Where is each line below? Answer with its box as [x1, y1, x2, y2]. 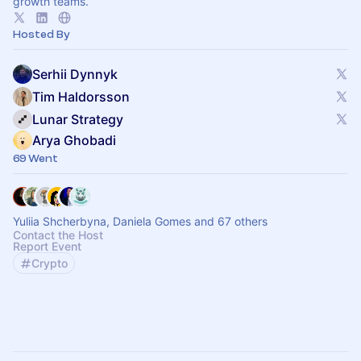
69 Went [13, 152, 58, 164]
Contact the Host [13, 228, 103, 242]
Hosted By [13, 28, 70, 40]
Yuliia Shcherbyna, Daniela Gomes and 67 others [13, 214, 268, 228]
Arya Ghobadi [32, 132, 116, 148]
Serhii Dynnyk [32, 66, 118, 82]
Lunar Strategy [32, 111, 123, 127]
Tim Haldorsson [32, 89, 130, 105]
